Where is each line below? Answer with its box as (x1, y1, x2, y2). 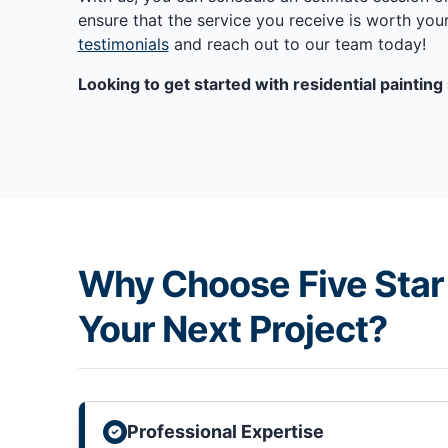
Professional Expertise (126, 421, 324, 443)
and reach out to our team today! (168, 34, 426, 55)
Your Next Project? (77, 307, 388, 352)
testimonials (77, 34, 169, 55)
